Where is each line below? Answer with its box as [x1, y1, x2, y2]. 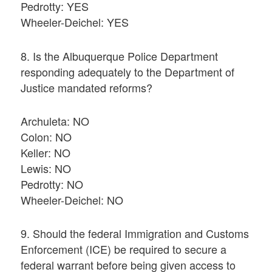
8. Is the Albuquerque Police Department [21, 47, 219, 64]
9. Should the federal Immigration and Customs [21, 225, 250, 242]
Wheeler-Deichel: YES [21, 14, 129, 30]
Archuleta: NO [21, 112, 90, 129]
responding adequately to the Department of [21, 63, 235, 80]
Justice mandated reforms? [21, 79, 153, 95]
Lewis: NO [21, 160, 72, 176]
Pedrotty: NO [21, 175, 84, 192]
